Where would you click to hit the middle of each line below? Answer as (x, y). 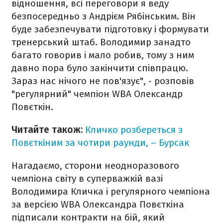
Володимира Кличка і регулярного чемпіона (111, 191)
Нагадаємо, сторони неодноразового (95, 166)
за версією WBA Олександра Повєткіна (98, 204)
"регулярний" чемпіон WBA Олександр (97, 94)
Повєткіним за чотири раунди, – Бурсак (100, 143)
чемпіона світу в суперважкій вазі (87, 178)
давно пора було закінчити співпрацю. (100, 68)
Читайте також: (47, 130)
